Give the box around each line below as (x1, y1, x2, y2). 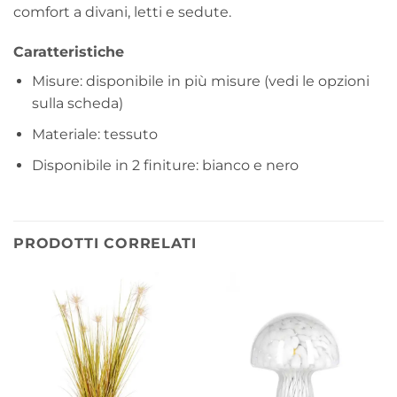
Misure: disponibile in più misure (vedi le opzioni (31, 73, 370, 90)
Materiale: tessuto (31, 126, 158, 144)
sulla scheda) (31, 95, 123, 113)
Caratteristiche (13, 43, 124, 61)
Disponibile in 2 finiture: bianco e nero (31, 156, 299, 174)
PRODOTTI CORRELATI (13, 235, 197, 253)
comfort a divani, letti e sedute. (13, 3, 231, 20)
